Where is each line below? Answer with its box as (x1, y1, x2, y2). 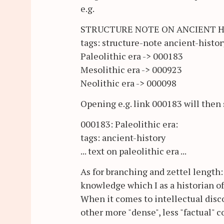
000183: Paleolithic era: (80, 118, 178, 130)
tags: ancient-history (80, 131, 165, 144)
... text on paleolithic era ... (80, 145, 186, 157)
